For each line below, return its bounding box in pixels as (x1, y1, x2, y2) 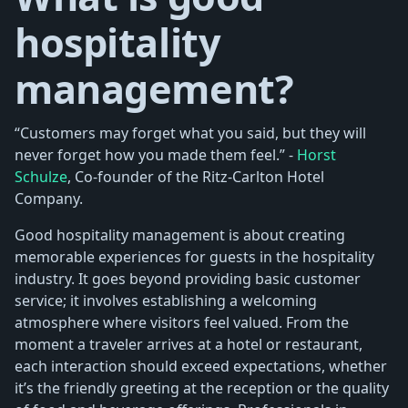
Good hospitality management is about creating (15, 224, 345, 245)
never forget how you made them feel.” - (15, 144, 297, 165)
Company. (15, 188, 83, 209)
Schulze (15, 166, 67, 187)
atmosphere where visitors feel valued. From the (15, 311, 349, 332)
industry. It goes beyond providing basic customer (15, 268, 361, 289)
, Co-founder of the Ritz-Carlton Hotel (67, 166, 324, 187)
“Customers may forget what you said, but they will (15, 122, 366, 143)
